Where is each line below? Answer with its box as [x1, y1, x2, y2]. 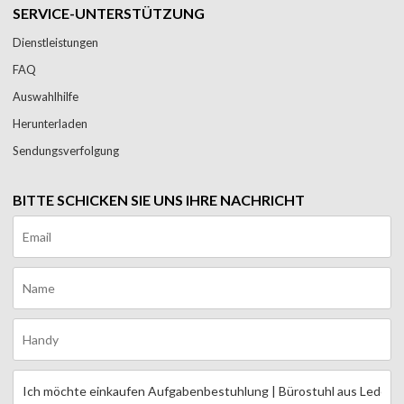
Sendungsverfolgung [13, 142, 120, 158]
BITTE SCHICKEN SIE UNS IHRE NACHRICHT [13, 190, 306, 208]
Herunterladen [13, 115, 88, 131]
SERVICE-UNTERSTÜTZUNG [13, 4, 206, 22]
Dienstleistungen [13, 34, 99, 50]
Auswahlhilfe [13, 88, 79, 104]
